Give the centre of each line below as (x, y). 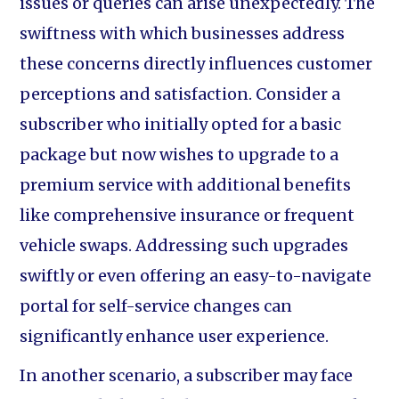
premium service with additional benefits (186, 185)
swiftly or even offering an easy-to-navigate (196, 276)
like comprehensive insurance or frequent (187, 215)
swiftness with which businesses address (183, 33)
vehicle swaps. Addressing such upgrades (184, 245)
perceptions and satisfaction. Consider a (180, 94)
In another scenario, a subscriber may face (187, 375)
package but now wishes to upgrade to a (179, 155)
